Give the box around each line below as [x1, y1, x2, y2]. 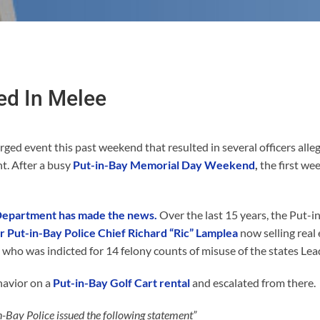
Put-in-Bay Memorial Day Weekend [73, 157, 255, 171]
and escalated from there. [190, 275, 316, 289]
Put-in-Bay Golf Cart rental [51, 275, 190, 289]
